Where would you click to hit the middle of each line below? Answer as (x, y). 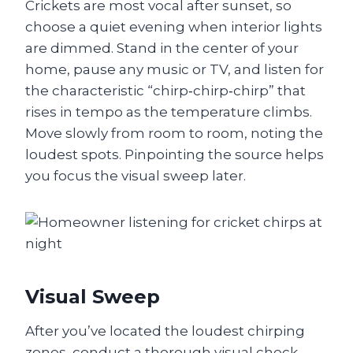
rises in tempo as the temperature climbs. (169, 112)
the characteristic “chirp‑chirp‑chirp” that (165, 91)
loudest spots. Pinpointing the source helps (175, 154)
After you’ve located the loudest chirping (165, 331)
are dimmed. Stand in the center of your (162, 48)
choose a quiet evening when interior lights (174, 27)
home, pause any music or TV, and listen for (175, 69)
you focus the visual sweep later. (136, 176)
